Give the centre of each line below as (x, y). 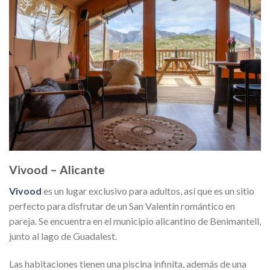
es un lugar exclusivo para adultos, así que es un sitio (149, 190)
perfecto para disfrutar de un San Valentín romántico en (122, 206)
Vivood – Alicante (57, 170)
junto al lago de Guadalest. (63, 236)
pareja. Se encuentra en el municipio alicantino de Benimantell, (135, 221)
